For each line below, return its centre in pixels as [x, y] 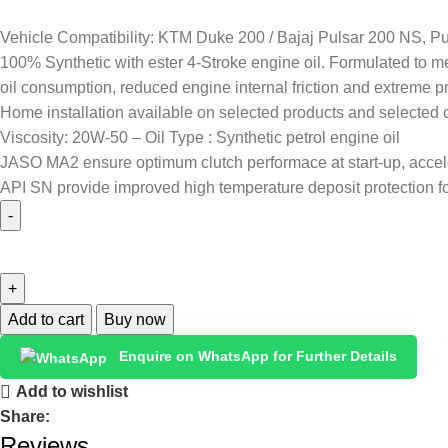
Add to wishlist [72, 392]
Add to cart [46, 320]
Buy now [135, 320]
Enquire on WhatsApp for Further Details [256, 356]
